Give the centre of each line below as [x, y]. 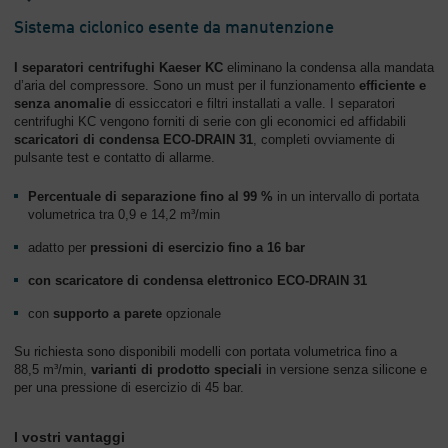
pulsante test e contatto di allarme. [114, 157]
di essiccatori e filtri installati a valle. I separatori [253, 103]
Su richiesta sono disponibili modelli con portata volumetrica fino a [205, 351]
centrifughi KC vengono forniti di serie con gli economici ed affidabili [210, 121]
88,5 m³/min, [52, 369]
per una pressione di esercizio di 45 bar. [129, 387]
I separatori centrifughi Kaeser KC [118, 67]
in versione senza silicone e [344, 369]
